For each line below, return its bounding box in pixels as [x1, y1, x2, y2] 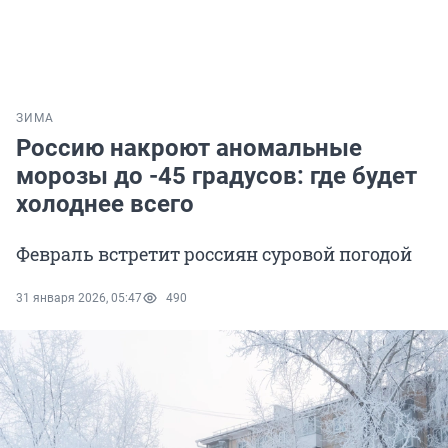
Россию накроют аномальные [16, 134, 362, 163]
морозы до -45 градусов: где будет [16, 162, 417, 191]
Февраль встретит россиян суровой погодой [16, 242, 412, 267]
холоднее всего [16, 190, 194, 219]
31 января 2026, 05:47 [16, 291, 142, 306]
